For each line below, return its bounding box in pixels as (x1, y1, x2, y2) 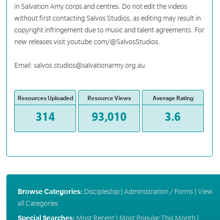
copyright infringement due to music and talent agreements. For (14, 26, 205, 34)
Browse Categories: (17, 187, 82, 195)
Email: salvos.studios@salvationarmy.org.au (14, 61, 145, 70)
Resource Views (87, 95, 131, 102)
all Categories (17, 199, 58, 207)
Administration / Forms (124, 187, 193, 195)
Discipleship (83, 187, 119, 195)
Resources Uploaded (17, 95, 73, 102)
